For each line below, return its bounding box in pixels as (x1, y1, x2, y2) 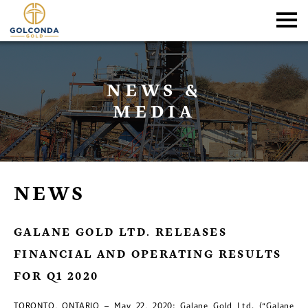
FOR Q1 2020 (14, 269, 99, 285)
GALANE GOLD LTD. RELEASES (14, 225, 227, 241)
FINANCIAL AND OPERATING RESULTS (14, 247, 282, 263)
